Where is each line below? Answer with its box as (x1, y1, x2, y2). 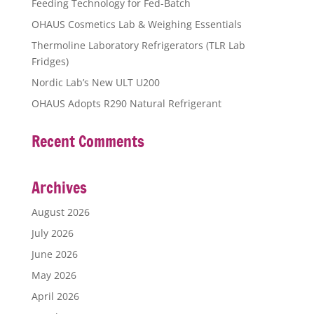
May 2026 (31, 268, 76, 282)
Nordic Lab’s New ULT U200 (31, 75, 160, 89)
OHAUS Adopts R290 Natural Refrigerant (31, 96, 221, 110)
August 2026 (31, 205, 90, 219)
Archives (31, 176, 87, 198)
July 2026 (31, 226, 74, 240)
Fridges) (31, 54, 69, 68)
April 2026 (31, 289, 79, 303)
